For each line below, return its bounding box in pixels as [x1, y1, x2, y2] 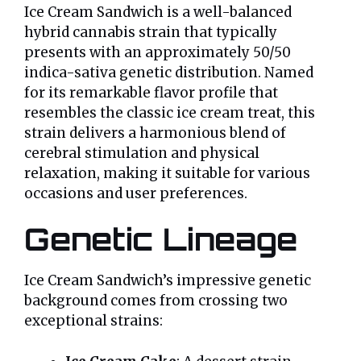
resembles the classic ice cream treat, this [24, 103, 315, 122]
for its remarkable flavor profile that [24, 83, 278, 102]
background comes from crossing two [24, 292, 288, 310]
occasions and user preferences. [24, 184, 247, 202]
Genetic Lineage [24, 220, 297, 259]
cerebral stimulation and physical [24, 143, 259, 162]
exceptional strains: [24, 312, 163, 330]
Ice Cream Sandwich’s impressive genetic [24, 272, 311, 290]
